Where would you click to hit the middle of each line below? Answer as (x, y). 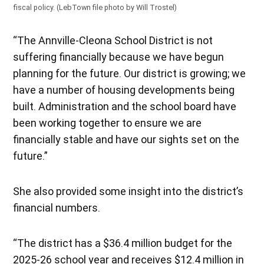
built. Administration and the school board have (125, 106)
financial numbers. (58, 207)
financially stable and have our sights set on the (126, 139)
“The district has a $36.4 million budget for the (123, 243)
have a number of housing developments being (124, 90)
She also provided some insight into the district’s (128, 191)
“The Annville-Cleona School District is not (113, 40)
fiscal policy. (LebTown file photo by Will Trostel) (95, 7)
